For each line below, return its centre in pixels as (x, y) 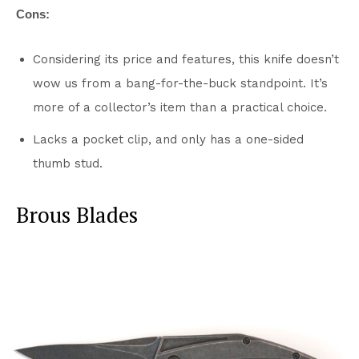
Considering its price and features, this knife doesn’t (186, 59)
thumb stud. (68, 163)
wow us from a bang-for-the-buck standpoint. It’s (180, 83)
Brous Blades (77, 214)
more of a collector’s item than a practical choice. (180, 107)
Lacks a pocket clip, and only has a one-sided (168, 139)
